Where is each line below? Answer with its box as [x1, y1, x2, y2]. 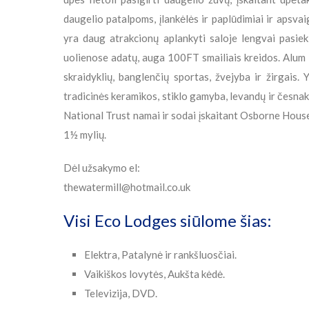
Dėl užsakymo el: [63, 161, 140, 175]
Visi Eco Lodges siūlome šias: [63, 210, 272, 231]
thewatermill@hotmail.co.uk [63, 181, 190, 194]
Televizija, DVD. [84, 287, 157, 300]
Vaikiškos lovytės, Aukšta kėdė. [84, 268, 225, 281]
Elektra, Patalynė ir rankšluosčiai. [84, 248, 237, 261]
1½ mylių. [63, 128, 106, 141]
